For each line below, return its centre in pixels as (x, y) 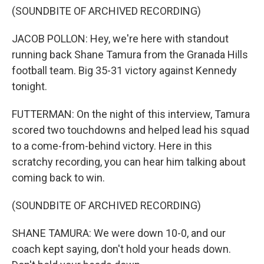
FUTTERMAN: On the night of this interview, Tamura (131, 114)
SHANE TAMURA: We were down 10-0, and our (119, 233)
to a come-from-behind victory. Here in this (112, 146)
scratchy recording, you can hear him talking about (129, 162)
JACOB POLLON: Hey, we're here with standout (120, 39)
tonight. (29, 86)
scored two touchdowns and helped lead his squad (131, 130)
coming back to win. (58, 178)
